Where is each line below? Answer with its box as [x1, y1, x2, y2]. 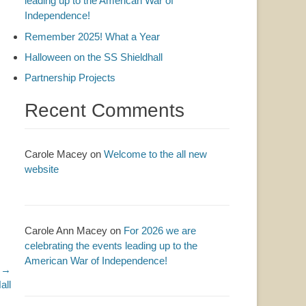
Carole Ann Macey [25, 224, 107, 236]
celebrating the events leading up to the [25, 239, 197, 251]
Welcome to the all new [104, 148, 207, 161]
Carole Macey [25, 148, 87, 161]
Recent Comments [25, 100, 184, 121]
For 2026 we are [124, 224, 196, 236]
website [25, 163, 59, 176]
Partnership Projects [25, 72, 115, 83]
